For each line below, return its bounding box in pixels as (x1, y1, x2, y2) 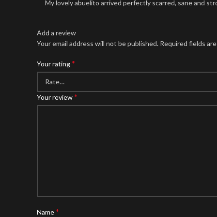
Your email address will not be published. (37, 39, 158, 47)
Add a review (37, 29, 76, 37)
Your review (37, 93, 74, 101)
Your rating (37, 60, 72, 68)
